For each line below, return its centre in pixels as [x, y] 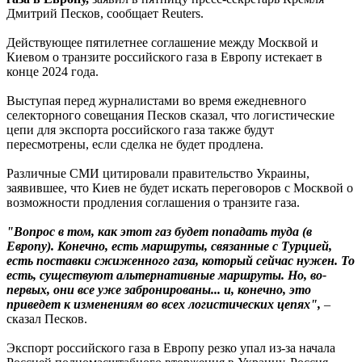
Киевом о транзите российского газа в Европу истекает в [164, 57]
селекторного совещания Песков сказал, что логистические [170, 115]
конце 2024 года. [53, 71]
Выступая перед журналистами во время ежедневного [156, 100]
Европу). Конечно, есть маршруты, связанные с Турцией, [169, 246]
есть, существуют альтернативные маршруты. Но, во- [166, 275]
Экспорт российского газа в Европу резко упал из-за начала [171, 347]
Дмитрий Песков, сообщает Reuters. [105, 13]
